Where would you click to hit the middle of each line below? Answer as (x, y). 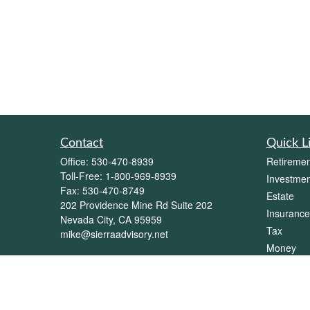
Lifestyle (284, 265)
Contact (82, 143)
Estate (280, 196)
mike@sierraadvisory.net (114, 234)
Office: (76, 161)
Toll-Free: (83, 176)
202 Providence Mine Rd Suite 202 (136, 205)
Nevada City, (88, 219)
